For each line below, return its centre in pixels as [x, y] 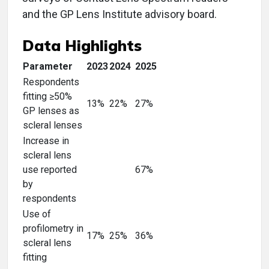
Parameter [48, 66]
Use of [37, 214]
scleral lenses [53, 125]
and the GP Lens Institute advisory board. [119, 14]
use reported [50, 170]
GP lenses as [51, 111]
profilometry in [53, 228]
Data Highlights [82, 45]
